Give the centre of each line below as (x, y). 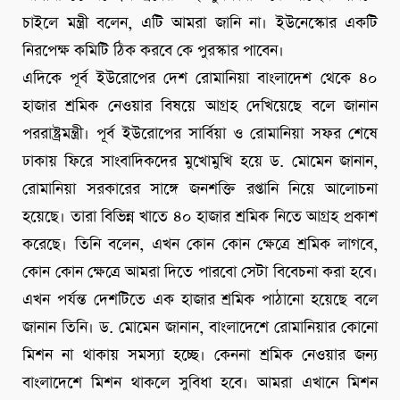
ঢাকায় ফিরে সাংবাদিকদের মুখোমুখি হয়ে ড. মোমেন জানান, (200, 162)
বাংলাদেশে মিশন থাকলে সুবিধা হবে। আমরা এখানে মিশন (200, 383)
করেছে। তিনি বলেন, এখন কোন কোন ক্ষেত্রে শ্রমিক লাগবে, (200, 245)
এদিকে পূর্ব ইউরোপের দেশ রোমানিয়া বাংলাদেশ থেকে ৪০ (200, 79)
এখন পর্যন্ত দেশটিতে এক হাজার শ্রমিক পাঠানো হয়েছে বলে (200, 300)
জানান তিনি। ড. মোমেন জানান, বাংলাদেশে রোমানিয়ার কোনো (200, 328)
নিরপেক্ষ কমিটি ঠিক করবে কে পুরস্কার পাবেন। (153, 51)
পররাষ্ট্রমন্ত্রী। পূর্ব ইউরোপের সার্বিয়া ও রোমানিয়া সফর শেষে (200, 134)
